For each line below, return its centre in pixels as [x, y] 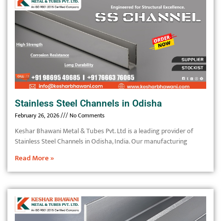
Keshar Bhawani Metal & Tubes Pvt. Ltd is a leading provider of [104, 131]
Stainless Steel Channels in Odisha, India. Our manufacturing [101, 141]
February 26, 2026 [38, 115]
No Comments [86, 115]
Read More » [35, 158]
